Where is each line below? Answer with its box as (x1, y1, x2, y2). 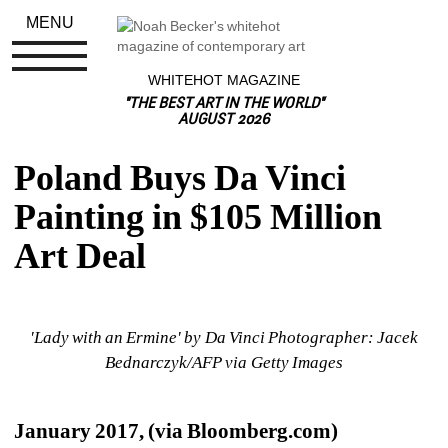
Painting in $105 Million (14, 197, 383, 237)
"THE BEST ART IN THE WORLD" (124, 97, 324, 112)
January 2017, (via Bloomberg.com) (14, 419, 343, 443)
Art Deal (14, 236, 147, 276)
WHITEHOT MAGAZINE (148, 72, 300, 88)
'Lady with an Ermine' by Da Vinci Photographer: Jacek (30, 328, 418, 347)
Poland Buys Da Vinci (14, 158, 347, 198)
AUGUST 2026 (178, 113, 270, 128)
